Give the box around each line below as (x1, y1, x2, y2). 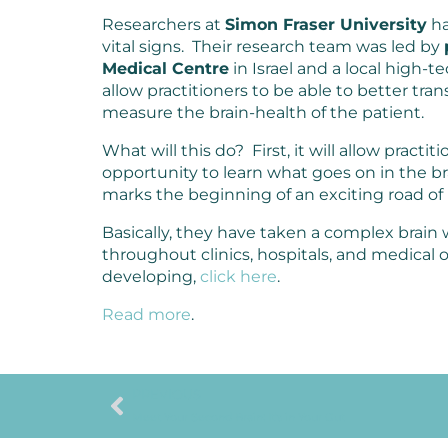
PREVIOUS (132, 386, 201, 402)
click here (200, 266, 277, 286)
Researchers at (102, 14, 225, 34)
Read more (102, 304, 191, 324)
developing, (102, 266, 200, 286)
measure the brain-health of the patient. (102, 102, 424, 122)
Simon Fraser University (225, 14, 427, 34)
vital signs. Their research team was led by (102, 36, 444, 56)
